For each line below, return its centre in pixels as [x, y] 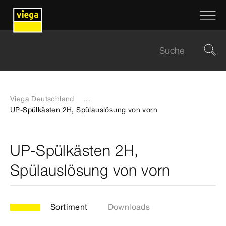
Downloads [129, 207]
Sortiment [69, 207]
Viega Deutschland [42, 99]
